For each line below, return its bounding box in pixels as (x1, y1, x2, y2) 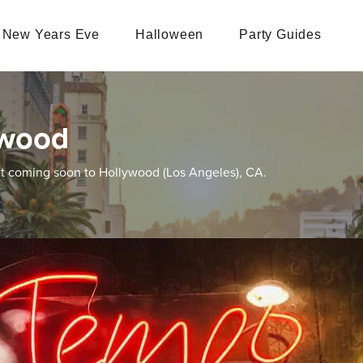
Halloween (135, 27, 204, 41)
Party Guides (239, 27, 322, 41)
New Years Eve (2, 27, 100, 41)
